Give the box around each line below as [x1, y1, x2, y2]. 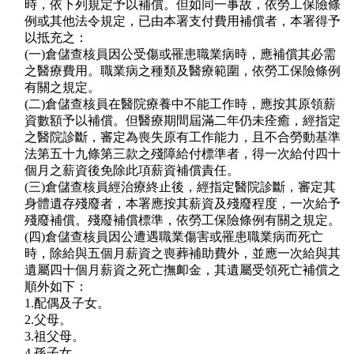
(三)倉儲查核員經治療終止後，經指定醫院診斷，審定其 [24, 180, 336, 194]
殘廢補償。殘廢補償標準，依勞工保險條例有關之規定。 [24, 213, 341, 228]
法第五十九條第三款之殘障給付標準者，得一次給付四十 [24, 147, 341, 161]
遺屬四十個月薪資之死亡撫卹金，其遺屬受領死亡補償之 [24, 263, 341, 277]
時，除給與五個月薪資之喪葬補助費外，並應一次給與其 [24, 247, 341, 261]
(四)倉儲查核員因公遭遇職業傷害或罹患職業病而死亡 [24, 230, 323, 244]
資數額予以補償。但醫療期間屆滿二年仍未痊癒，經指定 [24, 114, 341, 128]
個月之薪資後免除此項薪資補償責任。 [24, 164, 239, 178]
